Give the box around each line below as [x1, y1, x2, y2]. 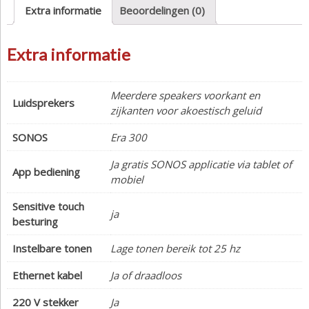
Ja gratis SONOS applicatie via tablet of [110, 157, 292, 171]
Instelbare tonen [12, 241, 92, 255]
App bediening [12, 164, 80, 179]
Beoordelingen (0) [119, 3, 205, 18]
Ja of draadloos [110, 268, 181, 282]
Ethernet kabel [12, 268, 82, 282]
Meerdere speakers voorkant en [110, 88, 260, 102]
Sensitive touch [12, 199, 84, 213]
